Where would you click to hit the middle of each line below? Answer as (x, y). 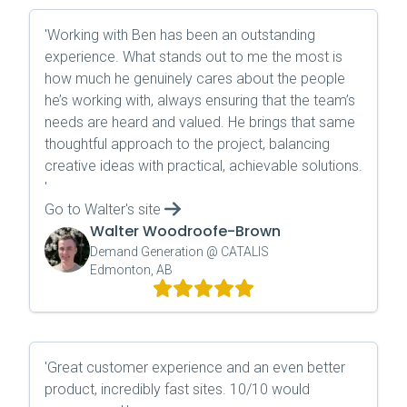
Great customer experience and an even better (196, 367)
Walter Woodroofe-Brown (185, 231)
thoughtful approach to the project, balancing (187, 144)
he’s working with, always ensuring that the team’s (200, 100)
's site (143, 209)
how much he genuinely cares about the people (195, 79)
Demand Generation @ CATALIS (179, 252)
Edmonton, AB (131, 270)
